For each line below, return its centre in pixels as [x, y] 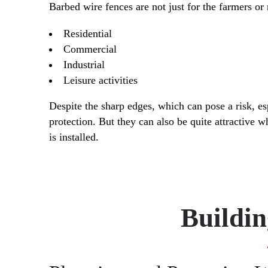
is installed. [74, 137]
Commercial [90, 49]
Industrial [84, 65]
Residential [88, 33]
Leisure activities [100, 80]
